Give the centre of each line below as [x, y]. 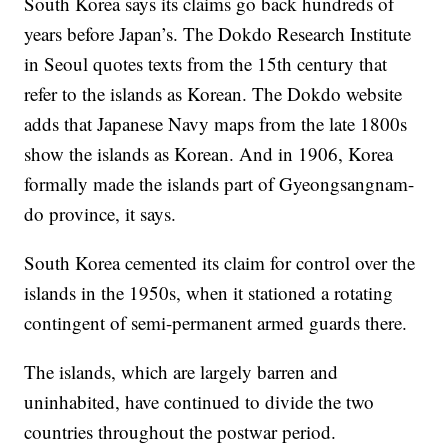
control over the [356, 262]
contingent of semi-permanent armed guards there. [216, 322]
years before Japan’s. [101, 33]
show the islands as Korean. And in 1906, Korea [209, 153]
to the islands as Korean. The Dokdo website [232, 93]
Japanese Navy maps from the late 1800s [252, 123]
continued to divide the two [269, 401]
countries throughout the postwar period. [180, 431]
